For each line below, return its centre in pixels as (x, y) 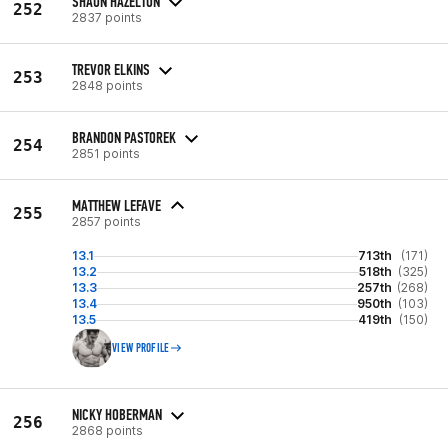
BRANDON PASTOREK (124, 137)
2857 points (106, 221)
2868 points (107, 430)
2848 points (107, 85)
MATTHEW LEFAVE (116, 205)
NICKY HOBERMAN (117, 414)
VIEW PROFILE (141, 348)
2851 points (106, 153)
